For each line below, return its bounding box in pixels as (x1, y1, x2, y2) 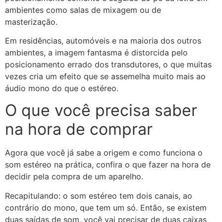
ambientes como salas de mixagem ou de (5, 4, 161, 15)
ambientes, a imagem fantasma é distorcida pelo (5, 48, 188, 57)
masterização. (5, 16, 60, 27)
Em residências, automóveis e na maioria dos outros (5, 36, 201, 46)
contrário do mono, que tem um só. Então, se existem (5, 202, 207, 213)
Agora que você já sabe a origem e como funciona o (5, 148, 203, 158)
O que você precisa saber (5, 101, 197, 120)
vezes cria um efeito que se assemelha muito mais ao (5, 71, 206, 81)
